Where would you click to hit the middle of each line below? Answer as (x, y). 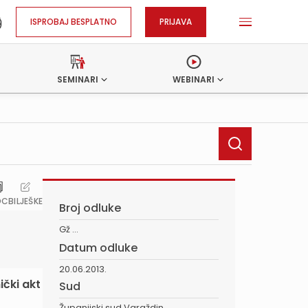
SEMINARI (78, 79)
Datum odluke (98, 248)
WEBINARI (194, 79)
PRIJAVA (176, 21)
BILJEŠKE (25, 201)
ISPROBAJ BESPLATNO (74, 21)
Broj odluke (90, 208)
